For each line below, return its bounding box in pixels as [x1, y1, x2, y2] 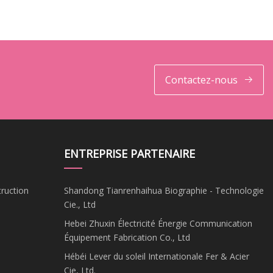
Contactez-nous [165, 73, 238, 87]
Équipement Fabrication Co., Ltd [63, 231, 190, 243]
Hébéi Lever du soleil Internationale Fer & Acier [63, 250, 249, 262]
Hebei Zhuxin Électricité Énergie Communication [63, 217, 252, 229]
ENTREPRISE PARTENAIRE [63, 146, 195, 161]
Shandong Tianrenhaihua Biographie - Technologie [63, 184, 264, 196]
